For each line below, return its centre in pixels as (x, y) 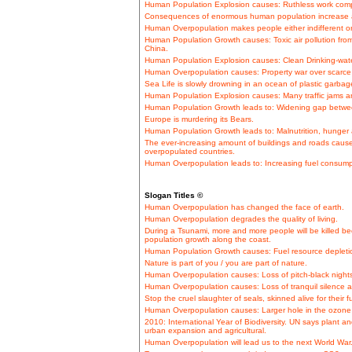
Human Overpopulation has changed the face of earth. (244, 207)
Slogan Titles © (173, 196)
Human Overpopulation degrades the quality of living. (241, 219)
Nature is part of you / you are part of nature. (225, 263)
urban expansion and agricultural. (205, 331)
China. (156, 49)
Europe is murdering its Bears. (199, 119)
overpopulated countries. (189, 152)
